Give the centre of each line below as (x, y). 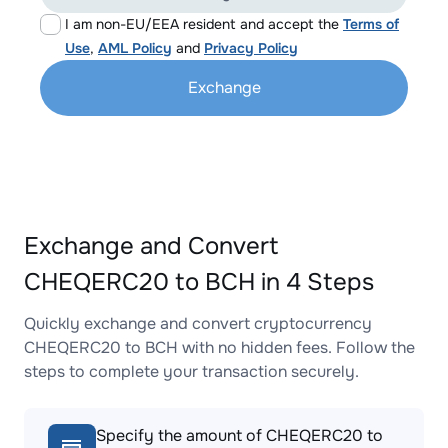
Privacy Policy (251, 48)
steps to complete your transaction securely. (191, 371)
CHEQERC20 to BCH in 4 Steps (199, 282)
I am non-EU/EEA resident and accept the (204, 24)
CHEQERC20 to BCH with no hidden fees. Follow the (219, 347)
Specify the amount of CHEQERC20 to (239, 435)
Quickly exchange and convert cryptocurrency (198, 323)
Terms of (371, 24)
